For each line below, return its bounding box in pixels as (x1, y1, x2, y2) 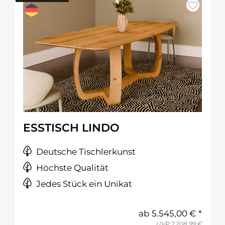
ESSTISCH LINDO (23, 121, 120, 135)
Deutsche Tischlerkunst (36, 147, 136, 157)
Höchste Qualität (36, 163, 108, 173)
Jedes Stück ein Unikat (36, 179, 132, 189)
